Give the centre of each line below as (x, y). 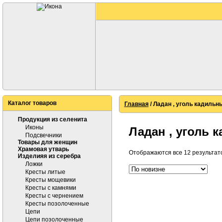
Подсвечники (44, 135)
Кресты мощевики (51, 180)
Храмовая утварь (43, 149)
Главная (136, 104)
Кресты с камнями (51, 188)
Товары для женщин (48, 142)
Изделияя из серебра (49, 156)
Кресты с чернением (54, 196)
